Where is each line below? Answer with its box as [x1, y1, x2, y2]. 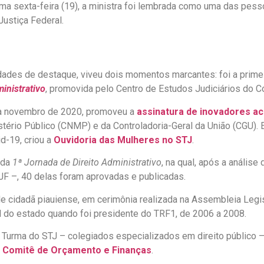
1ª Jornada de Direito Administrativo [12, 157, 161, 169]
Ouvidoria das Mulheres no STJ [54, 134, 192, 146]
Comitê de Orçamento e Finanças [2, 244, 151, 256]
